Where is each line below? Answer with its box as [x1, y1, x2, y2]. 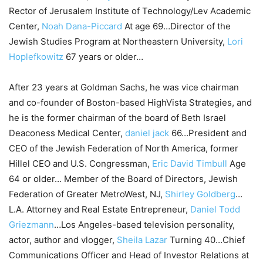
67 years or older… [63, 50, 143, 62]
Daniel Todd [190, 203, 240, 215]
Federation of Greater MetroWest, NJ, [9, 188, 165, 200]
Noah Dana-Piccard [42, 20, 122, 32]
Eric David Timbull [152, 157, 227, 169]
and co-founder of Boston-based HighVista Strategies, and [9, 96, 252, 108]
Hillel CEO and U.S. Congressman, [9, 157, 152, 169]
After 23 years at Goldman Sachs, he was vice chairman [9, 81, 239, 93]
